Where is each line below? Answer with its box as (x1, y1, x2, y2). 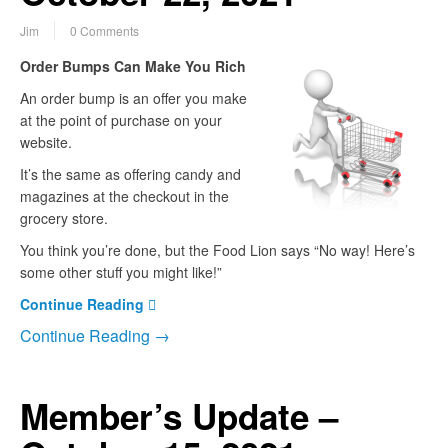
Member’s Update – (20, 391, 338, 442)
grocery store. (20, 208, 108, 229)
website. (20, 132, 72, 153)
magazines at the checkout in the (20, 186, 229, 207)
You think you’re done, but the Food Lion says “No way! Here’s (20, 240, 415, 261)
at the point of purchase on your (20, 110, 222, 131)
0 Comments (70, 22, 139, 40)
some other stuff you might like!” (20, 262, 222, 283)
